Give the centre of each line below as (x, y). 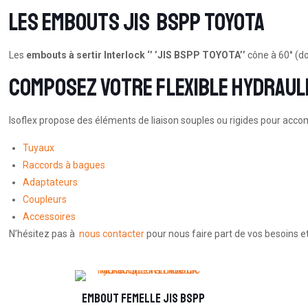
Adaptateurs (51, 182)
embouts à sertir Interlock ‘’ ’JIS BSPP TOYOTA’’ (136, 55)
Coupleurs (45, 199)
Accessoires (49, 217)
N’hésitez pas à (44, 234)
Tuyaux (39, 148)
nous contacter (112, 234)
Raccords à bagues (64, 165)
